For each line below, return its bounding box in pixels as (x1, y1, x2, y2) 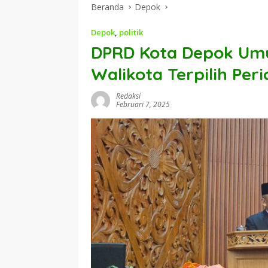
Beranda (91, 1, 124, 13)
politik (119, 27, 143, 38)
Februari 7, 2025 (116, 99, 170, 109)
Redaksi (116, 91, 141, 101)
